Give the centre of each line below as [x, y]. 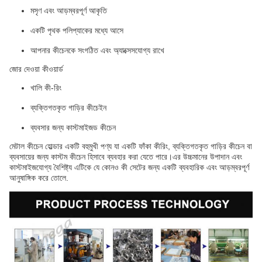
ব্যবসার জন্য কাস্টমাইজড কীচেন [73, 128]
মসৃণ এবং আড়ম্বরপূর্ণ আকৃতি [69, 11]
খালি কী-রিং [46, 88]
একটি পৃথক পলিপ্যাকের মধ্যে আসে [77, 31]
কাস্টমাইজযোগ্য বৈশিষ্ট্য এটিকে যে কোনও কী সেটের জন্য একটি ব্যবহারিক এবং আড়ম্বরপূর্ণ [129, 168]
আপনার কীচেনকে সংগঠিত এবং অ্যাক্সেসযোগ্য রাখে [97, 51]
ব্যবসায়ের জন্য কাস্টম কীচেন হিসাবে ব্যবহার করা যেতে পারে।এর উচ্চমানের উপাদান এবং [126, 157]
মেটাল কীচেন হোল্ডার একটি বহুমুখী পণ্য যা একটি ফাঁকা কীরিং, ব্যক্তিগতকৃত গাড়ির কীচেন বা [131, 146]
